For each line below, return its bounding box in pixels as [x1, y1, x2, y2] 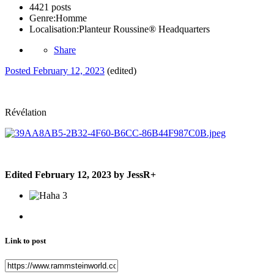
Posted [5, 65, 33, 76]
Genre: [29, 13, 56, 24]
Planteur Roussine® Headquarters [79, 24, 210, 35]
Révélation [5, 107, 46, 118]
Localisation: [29, 24, 79, 35]
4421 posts [29, 2, 71, 13]
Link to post [5, 235, 46, 245]
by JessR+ [111, 169, 156, 180]
